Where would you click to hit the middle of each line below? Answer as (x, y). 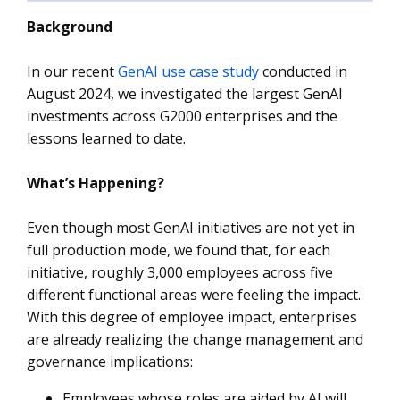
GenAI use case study (188, 71)
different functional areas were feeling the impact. (194, 294)
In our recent (72, 71)
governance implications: (110, 361)
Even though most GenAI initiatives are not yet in (191, 227)
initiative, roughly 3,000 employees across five (180, 272)
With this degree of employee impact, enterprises (192, 317)
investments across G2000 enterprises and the (182, 116)
